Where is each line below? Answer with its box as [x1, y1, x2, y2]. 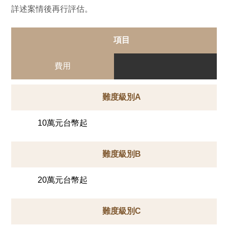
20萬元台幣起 [38, 175, 88, 184]
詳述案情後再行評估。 [11, 4, 93, 13]
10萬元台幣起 [38, 118, 88, 127]
